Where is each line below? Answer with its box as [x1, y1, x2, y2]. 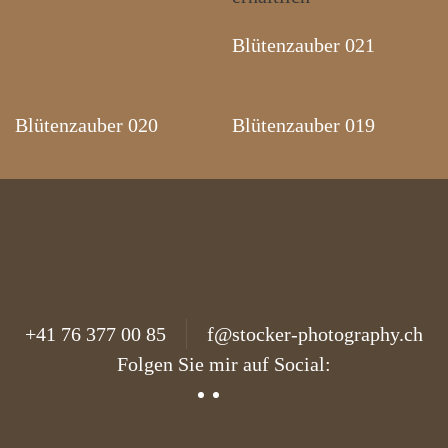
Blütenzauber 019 [231, 114, 375, 137]
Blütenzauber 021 [231, 34, 375, 56]
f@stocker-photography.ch [207, 323, 423, 346]
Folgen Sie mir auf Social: [117, 353, 331, 376]
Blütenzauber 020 [15, 114, 158, 137]
